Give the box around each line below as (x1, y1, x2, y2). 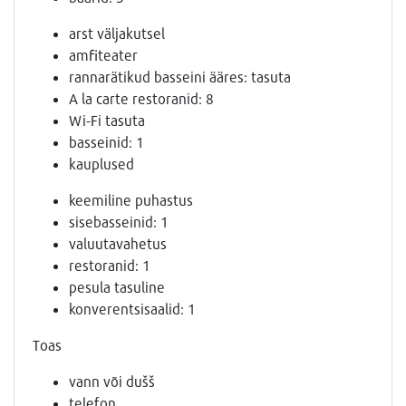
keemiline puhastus (69, 191, 193, 209)
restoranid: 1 (69, 256, 150, 275)
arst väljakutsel (69, 24, 165, 43)
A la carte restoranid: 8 (69, 90, 214, 108)
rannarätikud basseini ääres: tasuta (69, 68, 291, 86)
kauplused (69, 155, 134, 173)
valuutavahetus (69, 235, 167, 253)
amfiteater (69, 46, 138, 64)
